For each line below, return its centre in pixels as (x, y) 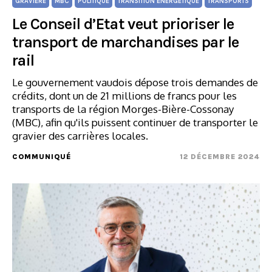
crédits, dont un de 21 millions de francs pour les (124, 96)
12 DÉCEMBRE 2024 (220, 157)
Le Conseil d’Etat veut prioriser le (123, 24)
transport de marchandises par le (126, 42)
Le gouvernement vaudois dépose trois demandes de (135, 82)
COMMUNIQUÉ (42, 157)
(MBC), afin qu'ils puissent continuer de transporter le (135, 122)
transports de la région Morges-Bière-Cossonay (123, 109)
